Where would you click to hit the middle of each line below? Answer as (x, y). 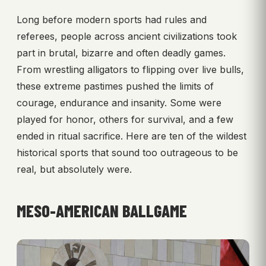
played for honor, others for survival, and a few (125, 120)
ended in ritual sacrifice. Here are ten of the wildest (132, 136)
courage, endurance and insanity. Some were (119, 103)
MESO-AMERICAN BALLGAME (102, 211)
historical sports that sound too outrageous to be (127, 153)
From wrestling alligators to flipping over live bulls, (130, 70)
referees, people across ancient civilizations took (127, 37)
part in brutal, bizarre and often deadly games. (121, 53)
